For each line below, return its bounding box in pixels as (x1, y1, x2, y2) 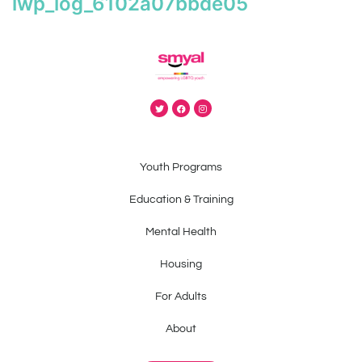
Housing (160, 258, 202, 270)
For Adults (155, 290, 207, 302)
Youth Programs (140, 161, 222, 173)
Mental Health (145, 225, 217, 238)
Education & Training (128, 193, 234, 205)
